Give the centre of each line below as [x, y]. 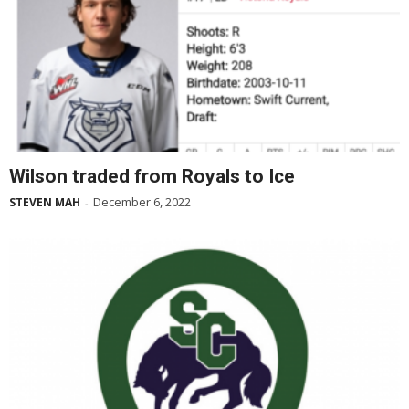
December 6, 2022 [142, 201]
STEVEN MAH [45, 202]
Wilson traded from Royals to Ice [152, 176]
